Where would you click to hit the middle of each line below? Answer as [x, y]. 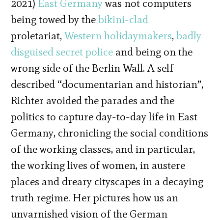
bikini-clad [124, 19]
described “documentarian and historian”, [107, 84]
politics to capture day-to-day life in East [104, 116]
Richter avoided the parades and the [93, 100]
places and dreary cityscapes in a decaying [107, 181]
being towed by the [55, 19]
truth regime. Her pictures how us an [95, 197]
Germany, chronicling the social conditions [110, 133]
